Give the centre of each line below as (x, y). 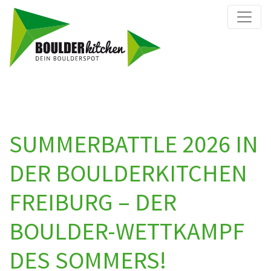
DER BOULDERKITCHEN (128, 173)
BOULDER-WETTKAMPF (127, 231)
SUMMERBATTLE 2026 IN (134, 144)
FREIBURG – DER (93, 202)
